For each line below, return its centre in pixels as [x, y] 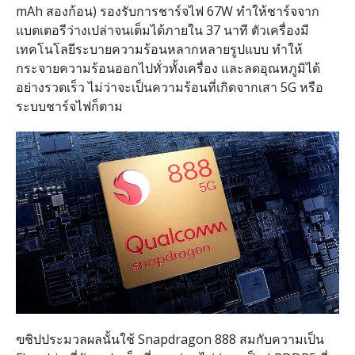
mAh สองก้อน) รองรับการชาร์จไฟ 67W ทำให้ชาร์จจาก [167, 11]
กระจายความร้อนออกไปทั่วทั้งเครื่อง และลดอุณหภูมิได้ [168, 68]
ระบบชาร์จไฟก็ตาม [69, 106]
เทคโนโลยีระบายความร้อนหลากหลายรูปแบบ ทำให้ [159, 49]
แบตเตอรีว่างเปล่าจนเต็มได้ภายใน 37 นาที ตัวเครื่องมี [162, 30]
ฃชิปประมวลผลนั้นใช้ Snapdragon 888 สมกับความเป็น [170, 339]
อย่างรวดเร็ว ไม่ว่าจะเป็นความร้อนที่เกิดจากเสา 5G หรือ [169, 87]
